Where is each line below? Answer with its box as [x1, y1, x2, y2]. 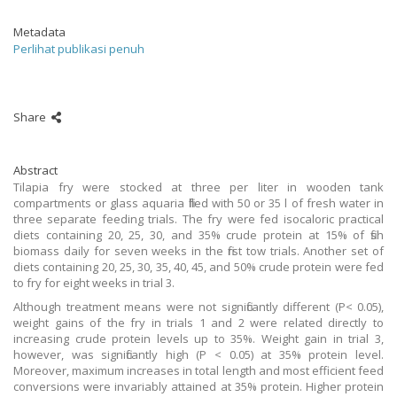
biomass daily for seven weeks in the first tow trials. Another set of [13, 243, 384, 259]
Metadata [13, 24, 66, 40]
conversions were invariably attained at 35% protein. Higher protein [13, 378, 384, 394]
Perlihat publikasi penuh [13, 41, 144, 57]
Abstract [13, 162, 58, 178]
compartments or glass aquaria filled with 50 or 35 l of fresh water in [13, 195, 384, 211]
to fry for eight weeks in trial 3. [13, 275, 175, 291]
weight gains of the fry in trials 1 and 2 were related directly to [13, 315, 384, 331]
